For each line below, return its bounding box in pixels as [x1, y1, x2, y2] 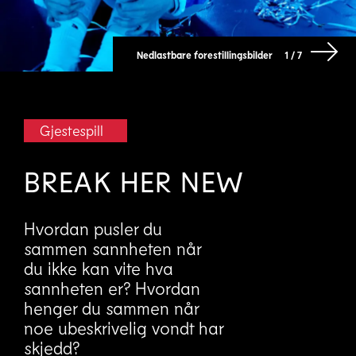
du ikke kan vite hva [24, 257, 173, 278]
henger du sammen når [24, 297, 199, 318]
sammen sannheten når [24, 238, 201, 258]
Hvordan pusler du [24, 218, 162, 238]
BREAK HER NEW [24, 164, 245, 198]
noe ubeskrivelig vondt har [24, 317, 223, 338]
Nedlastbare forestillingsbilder [137, 48, 273, 61]
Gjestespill [40, 122, 103, 139]
